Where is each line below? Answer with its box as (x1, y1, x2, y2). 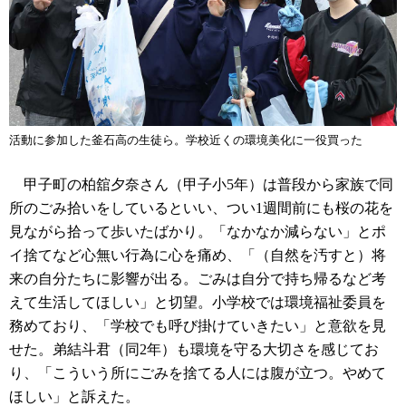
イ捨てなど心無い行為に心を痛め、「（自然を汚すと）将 (9, 247, 386, 264)
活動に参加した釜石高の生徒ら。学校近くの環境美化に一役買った (9, 133, 362, 148)
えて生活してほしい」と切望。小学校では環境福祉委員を (9, 295, 386, 311)
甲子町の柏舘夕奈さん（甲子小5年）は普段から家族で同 (9, 177, 393, 193)
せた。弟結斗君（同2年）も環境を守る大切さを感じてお (9, 342, 379, 358)
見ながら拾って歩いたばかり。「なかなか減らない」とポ (9, 224, 386, 240)
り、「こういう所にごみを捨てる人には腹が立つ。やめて (9, 365, 386, 382)
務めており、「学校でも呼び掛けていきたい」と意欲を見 (9, 318, 386, 334)
